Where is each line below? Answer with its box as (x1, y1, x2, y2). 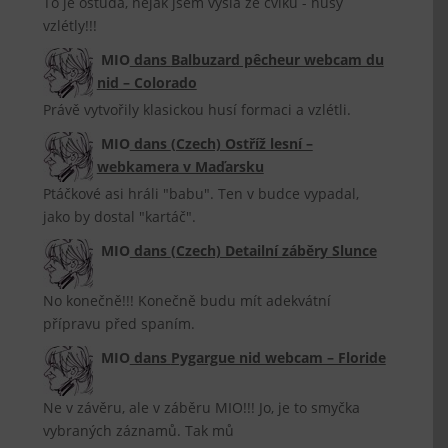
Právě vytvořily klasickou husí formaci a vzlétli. (43, 100, 352, 119)
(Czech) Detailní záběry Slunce (170, 241, 377, 260)
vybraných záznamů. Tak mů (43, 421, 235, 440)
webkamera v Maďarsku (96, 157, 264, 176)
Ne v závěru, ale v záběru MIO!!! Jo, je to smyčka (43, 398, 361, 417)
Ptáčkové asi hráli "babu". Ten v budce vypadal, (43, 184, 360, 203)
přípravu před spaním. (43, 314, 196, 333)
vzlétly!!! (43, 16, 98, 35)
